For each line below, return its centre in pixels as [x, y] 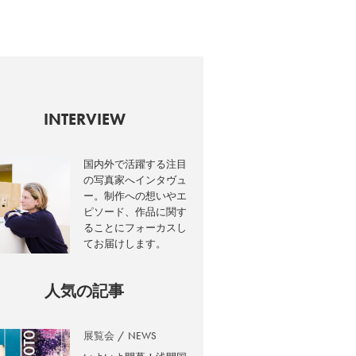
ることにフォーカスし [135, 228]
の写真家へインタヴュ [135, 180]
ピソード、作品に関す [135, 212]
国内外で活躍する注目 [135, 164]
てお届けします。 [125, 244]
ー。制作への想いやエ [135, 196]
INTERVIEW [84, 119]
